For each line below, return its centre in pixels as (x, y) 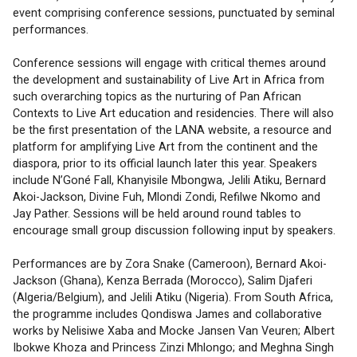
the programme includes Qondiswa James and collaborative (169, 314)
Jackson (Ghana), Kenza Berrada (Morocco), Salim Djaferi (164, 280)
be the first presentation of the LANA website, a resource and (174, 130)
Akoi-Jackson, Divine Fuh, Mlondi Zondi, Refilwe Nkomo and (168, 197)
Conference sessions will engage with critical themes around (171, 63)
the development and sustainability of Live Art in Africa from (170, 80)
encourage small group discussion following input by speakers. (174, 230)
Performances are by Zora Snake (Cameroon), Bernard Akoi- (170, 264)
